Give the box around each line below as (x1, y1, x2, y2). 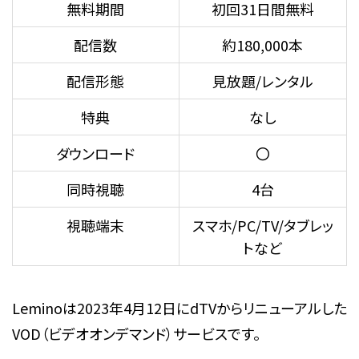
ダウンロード (56, 143, 135, 164)
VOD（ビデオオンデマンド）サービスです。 (11, 322, 260, 344)
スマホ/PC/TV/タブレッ (192, 215, 333, 236)
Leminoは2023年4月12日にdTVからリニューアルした (11, 296, 347, 318)
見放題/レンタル (212, 71, 313, 92)
